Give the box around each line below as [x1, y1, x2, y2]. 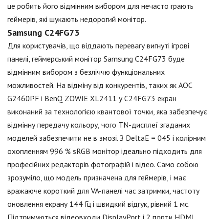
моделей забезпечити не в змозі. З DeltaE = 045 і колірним [7, 132, 206, 143]
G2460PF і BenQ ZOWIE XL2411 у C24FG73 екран [7, 93, 176, 103]
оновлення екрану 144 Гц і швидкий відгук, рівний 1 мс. [7, 198, 189, 209]
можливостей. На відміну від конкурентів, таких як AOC [7, 80, 192, 90]
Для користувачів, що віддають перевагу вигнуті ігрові [7, 40, 189, 50]
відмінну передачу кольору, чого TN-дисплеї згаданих [7, 119, 190, 130]
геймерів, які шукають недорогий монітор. [7, 14, 146, 24]
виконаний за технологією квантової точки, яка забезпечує [7, 106, 207, 116]
